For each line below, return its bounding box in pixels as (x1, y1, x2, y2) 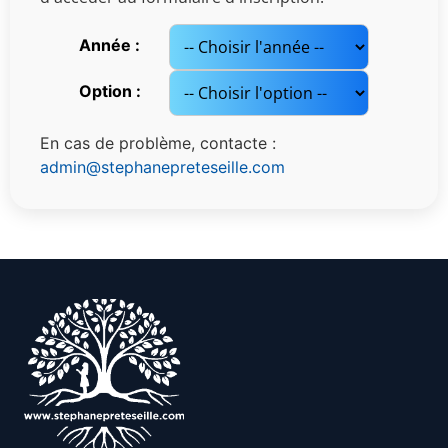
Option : (79, 80, 141, 101)
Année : (79, 34, 140, 55)
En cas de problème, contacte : (40, 133, 276, 153)
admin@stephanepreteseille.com (40, 157, 285, 177)
